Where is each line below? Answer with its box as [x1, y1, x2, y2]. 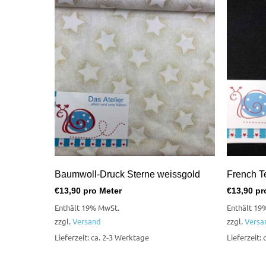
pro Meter [81, 186, 122, 196]
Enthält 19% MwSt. [55, 202, 119, 213]
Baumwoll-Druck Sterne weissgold [55, 169, 200, 180]
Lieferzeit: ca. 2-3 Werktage [55, 232, 149, 242]
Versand [72, 216, 101, 226]
